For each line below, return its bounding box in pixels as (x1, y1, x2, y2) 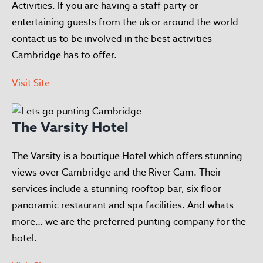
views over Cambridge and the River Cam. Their (12, 165, 221, 180)
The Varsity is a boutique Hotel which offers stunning (12, 149, 242, 163)
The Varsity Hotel (12, 117, 129, 138)
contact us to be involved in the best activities (12, 31, 212, 46)
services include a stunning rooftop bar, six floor (12, 181, 221, 196)
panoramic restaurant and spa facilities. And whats (12, 198, 234, 213)
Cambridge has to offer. (12, 48, 117, 62)
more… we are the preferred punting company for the (12, 214, 246, 229)
